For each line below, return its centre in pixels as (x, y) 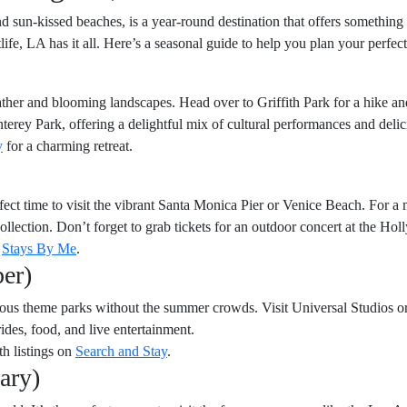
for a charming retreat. (68, 146)
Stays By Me (39, 248)
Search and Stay (121, 351)
